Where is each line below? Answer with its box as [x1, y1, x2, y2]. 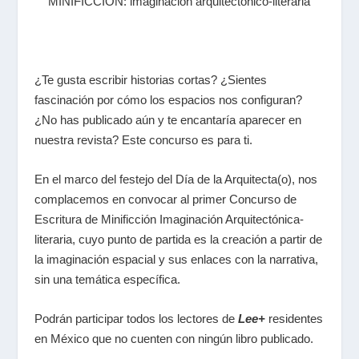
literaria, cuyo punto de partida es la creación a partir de [34, 232, 322, 246]
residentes [264, 311, 323, 325]
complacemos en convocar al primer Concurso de [34, 192, 296, 206]
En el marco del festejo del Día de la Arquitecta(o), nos [34, 171, 317, 186]
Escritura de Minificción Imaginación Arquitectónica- [34, 212, 304, 226]
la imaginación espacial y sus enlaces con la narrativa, [34, 252, 318, 266]
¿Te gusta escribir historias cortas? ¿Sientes [34, 72, 267, 87]
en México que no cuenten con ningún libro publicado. [34, 331, 313, 345]
